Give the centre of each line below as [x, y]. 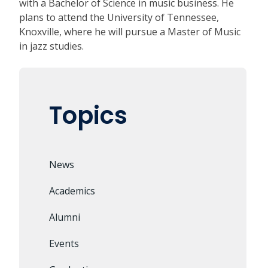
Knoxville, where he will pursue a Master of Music [130, 32]
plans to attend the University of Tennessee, [119, 17]
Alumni [65, 217]
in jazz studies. [51, 46]
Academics [72, 191]
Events [64, 243]
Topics [88, 115]
